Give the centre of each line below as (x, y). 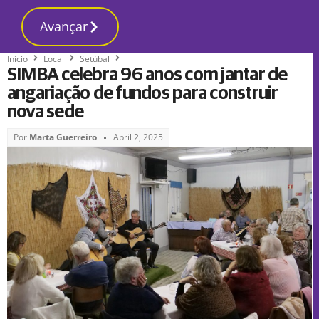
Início (17, 58)
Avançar (64, 26)
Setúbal (95, 58)
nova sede (46, 112)
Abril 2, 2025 (138, 137)
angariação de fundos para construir (143, 93)
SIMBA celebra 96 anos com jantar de (147, 75)
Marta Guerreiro (62, 137)
